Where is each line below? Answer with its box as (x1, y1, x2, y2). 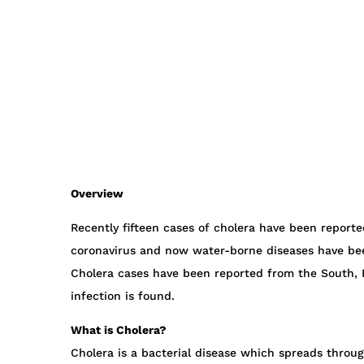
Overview (71, 187, 123, 201)
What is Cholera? (71, 323, 167, 337)
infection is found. (71, 289, 175, 303)
